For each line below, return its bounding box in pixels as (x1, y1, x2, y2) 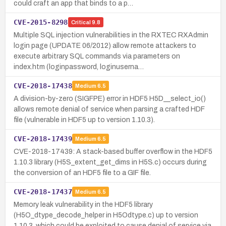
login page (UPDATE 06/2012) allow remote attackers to (14, 41, 196, 49)
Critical (71, 19, 91, 26)
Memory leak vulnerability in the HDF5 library (14, 200, 153, 208)
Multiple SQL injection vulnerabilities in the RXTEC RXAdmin (14, 31, 208, 39)
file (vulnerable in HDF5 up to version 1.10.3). (14, 116, 155, 124)
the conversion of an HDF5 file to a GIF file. (14, 168, 151, 177)
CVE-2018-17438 (14, 81, 72, 90)
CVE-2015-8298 (14, 18, 68, 26)
